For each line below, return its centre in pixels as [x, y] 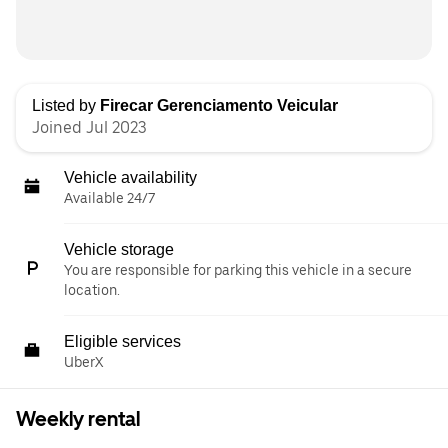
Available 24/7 [109, 198]
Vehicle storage [119, 249]
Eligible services [122, 341]
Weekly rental [78, 419]
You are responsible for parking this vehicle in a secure [238, 270]
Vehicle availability [130, 177]
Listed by [66, 105]
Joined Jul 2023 [89, 127]
